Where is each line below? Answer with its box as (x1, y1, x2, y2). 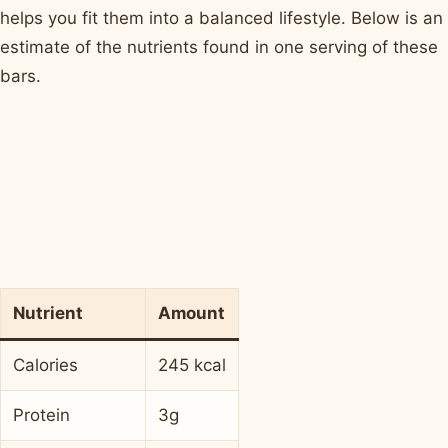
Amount (158, 303, 225, 324)
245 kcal (158, 355, 226, 376)
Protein (13, 405, 70, 426)
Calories (13, 355, 78, 376)
